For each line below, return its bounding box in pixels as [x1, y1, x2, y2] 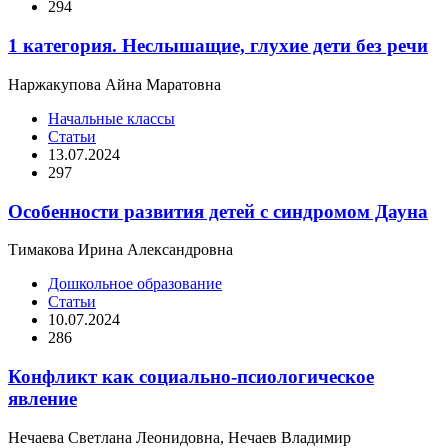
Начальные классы [48, 109, 175, 127]
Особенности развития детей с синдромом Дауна [8, 200, 428, 222]
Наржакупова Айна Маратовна [8, 75, 221, 93]
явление [8, 388, 77, 410]
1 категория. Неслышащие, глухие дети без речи [8, 35, 428, 57]
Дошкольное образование [48, 275, 222, 293]
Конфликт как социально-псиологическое [8, 366, 374, 388]
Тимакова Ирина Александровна [8, 241, 233, 259]
